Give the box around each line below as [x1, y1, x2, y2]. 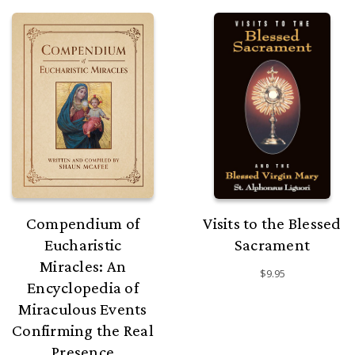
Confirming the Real [12, 321, 154, 341]
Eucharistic [44, 235, 122, 255]
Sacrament [234, 235, 311, 255]
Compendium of [25, 214, 140, 234]
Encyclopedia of [27, 278, 139, 298]
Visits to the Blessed [203, 214, 342, 234]
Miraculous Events [18, 300, 147, 319]
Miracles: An [40, 257, 126, 277]
